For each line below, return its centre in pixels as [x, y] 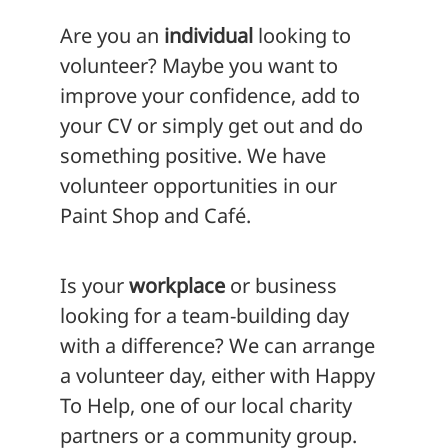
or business [281, 285]
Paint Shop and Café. [155, 215]
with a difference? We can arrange [217, 345]
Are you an [112, 35]
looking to [302, 35]
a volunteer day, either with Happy [217, 375]
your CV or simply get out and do [211, 125]
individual [208, 35]
